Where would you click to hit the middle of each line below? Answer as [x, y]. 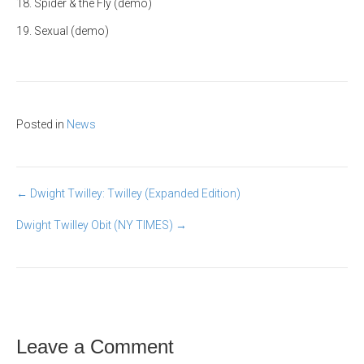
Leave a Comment [95, 347]
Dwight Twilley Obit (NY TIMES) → [102, 225]
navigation [72, 234]
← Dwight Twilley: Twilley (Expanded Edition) [128, 193]
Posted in [41, 124]
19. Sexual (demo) [63, 31]
